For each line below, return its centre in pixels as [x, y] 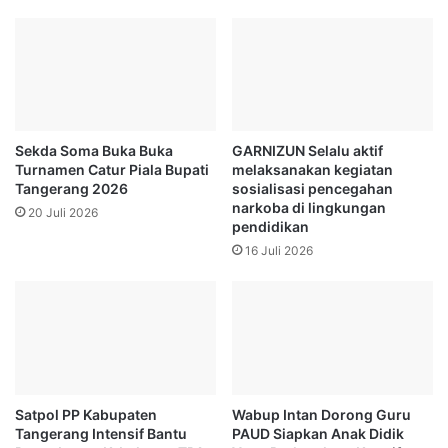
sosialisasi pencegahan [312, 189]
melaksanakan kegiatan [312, 170]
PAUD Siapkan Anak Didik [318, 433]
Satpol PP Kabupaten [86, 414]
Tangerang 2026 [71, 189]
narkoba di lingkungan [309, 208]
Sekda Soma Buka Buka [94, 151]
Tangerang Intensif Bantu [101, 433]
